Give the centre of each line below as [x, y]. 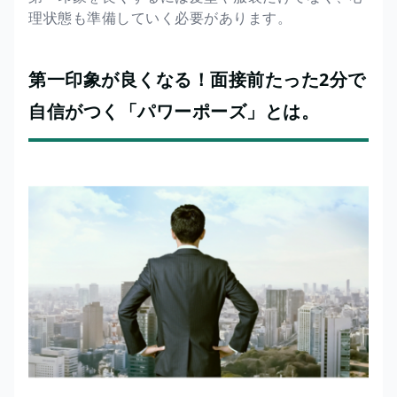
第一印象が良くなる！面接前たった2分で [197, 79]
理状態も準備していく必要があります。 [160, 17]
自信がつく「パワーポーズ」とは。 [174, 111]
